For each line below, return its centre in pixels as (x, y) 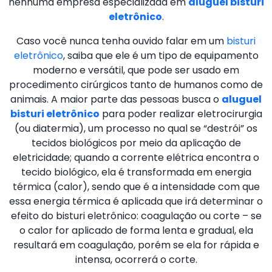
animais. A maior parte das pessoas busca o (116, 99)
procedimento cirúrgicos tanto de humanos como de (136, 84)
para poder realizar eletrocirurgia (181, 114)
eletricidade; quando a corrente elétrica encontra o (136, 157)
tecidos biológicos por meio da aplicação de (136, 143)
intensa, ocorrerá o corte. (136, 259)
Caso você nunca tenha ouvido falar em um (121, 41)
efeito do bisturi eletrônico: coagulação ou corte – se (136, 216)
